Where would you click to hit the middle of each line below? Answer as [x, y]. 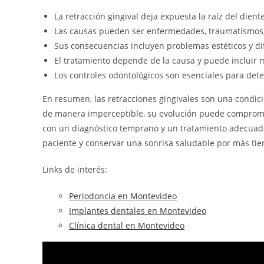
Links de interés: [75, 170]
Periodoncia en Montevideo [123, 196]
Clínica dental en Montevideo [127, 226]
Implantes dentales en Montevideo [138, 211]
